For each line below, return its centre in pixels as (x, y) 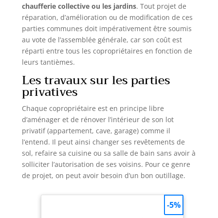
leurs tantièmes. (48, 62)
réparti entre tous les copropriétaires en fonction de (107, 51)
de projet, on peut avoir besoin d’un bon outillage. (103, 176)
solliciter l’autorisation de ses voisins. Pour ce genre (106, 164)
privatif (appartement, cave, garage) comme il (96, 131)
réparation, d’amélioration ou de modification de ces (107, 18)
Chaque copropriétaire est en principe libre (93, 109)
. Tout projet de (161, 6)
